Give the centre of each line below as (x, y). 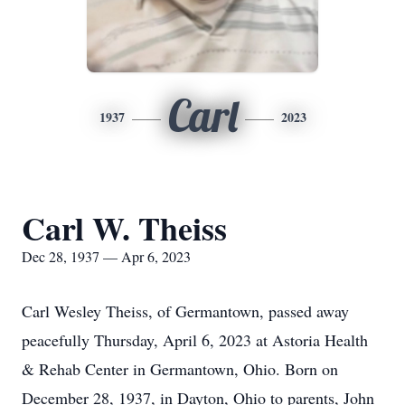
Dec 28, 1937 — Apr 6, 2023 (106, 256)
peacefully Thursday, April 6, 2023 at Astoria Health (195, 340)
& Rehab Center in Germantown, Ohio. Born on (180, 369)
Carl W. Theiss (124, 228)
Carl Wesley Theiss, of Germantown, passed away (185, 311)
